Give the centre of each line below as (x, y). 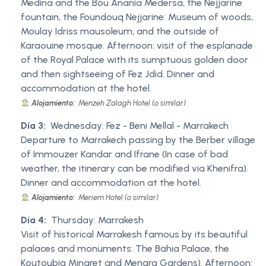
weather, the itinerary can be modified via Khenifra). (134, 168)
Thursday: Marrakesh (97, 220)
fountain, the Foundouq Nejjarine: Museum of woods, (137, 17)
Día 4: (34, 220)
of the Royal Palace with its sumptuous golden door (134, 59)
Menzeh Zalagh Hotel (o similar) (131, 103)
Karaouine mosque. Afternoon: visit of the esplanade (137, 45)
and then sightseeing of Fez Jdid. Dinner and (118, 74)
